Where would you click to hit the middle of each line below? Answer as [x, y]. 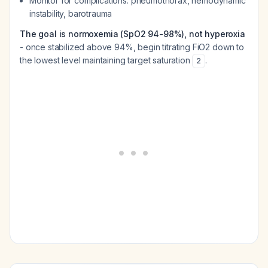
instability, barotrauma [71, 13]
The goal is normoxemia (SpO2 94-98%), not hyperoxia [133, 34]
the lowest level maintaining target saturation [106, 60]
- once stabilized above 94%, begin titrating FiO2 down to [132, 47]
